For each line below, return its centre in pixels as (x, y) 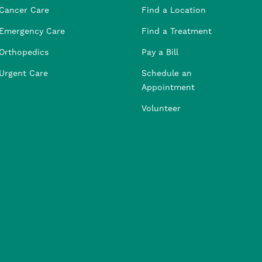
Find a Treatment (177, 32)
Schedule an (167, 74)
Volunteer (161, 109)
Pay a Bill (160, 53)
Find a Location (174, 11)
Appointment (168, 88)
